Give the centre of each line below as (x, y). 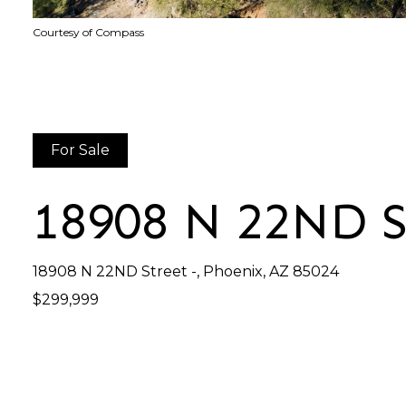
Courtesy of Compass (88, 32)
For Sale (80, 150)
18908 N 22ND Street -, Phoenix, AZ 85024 (186, 271)
